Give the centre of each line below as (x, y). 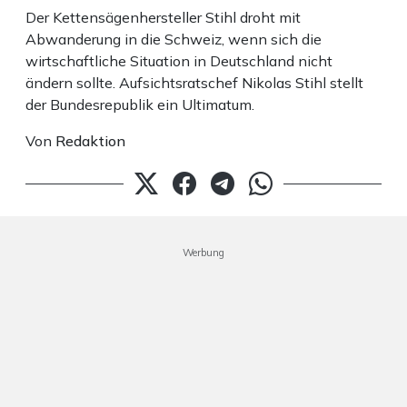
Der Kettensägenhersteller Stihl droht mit (163, 17)
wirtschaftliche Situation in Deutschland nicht (179, 60)
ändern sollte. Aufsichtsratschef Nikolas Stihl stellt (194, 82)
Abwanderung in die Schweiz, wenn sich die (174, 39)
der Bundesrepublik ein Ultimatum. (140, 104)
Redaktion (90, 140)
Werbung (203, 252)
